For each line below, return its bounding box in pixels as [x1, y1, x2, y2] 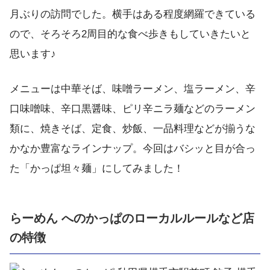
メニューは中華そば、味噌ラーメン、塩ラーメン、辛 [10, 83, 256, 95]
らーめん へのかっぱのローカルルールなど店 [10, 212, 254, 225]
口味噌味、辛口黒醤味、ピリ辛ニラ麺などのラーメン [10, 103, 256, 115]
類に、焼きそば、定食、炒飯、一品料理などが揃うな [10, 123, 256, 135]
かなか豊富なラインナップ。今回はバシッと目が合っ [10, 143, 256, 155]
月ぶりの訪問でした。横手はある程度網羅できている [10, 8, 256, 20]
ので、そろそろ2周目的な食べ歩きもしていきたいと [10, 28, 251, 40]
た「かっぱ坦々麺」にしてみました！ [10, 163, 184, 175]
